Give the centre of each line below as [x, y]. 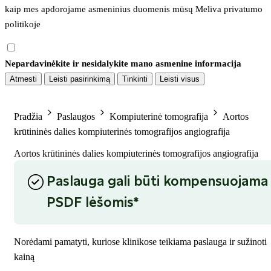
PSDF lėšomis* [93, 203]
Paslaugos [76, 117]
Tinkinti [135, 79]
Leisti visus [180, 79]
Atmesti [23, 79]
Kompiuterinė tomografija [159, 117]
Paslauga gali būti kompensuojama [157, 182]
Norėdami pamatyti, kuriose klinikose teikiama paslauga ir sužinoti [140, 242]
